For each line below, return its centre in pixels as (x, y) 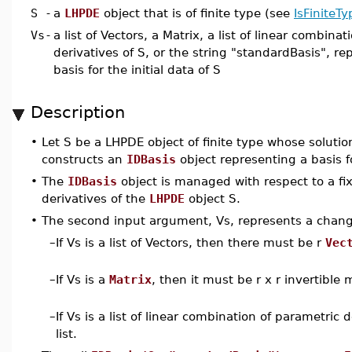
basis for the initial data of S (137, 70)
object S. (213, 198)
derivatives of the (95, 198)
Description (78, 112)
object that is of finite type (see (197, 13)
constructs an (84, 159)
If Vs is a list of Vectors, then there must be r (191, 242)
